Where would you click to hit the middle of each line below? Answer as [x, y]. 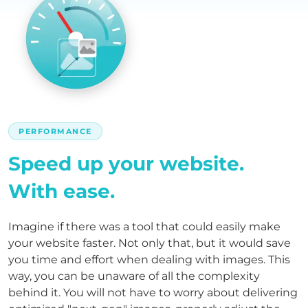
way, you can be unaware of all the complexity [134, 276]
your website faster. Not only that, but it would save [150, 243]
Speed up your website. [126, 163]
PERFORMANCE [55, 131]
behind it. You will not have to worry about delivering [153, 292]
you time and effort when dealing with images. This [149, 259]
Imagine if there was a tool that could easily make [144, 226]
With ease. [62, 191]
